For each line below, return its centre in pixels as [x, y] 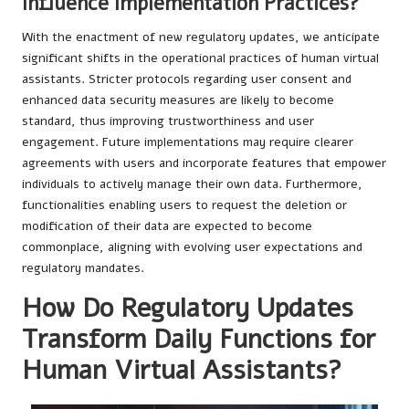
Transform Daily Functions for [199, 340]
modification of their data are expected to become [167, 226]
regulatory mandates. [83, 268]
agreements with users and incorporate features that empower [204, 163]
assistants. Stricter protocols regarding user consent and [187, 79]
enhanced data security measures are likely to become [178, 100]
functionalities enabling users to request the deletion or [184, 205]
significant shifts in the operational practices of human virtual [200, 58]
